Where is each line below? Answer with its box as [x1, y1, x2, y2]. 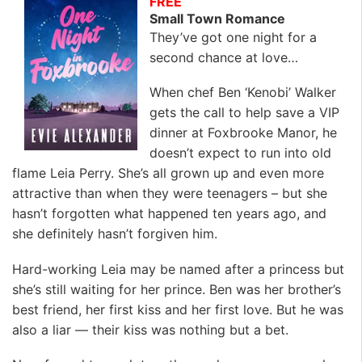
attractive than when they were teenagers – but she [12, 185, 327, 202]
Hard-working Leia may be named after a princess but [12, 260, 344, 277]
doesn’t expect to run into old [149, 145, 331, 162]
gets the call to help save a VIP [149, 104, 339, 121]
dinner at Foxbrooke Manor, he [149, 124, 337, 141]
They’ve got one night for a [149, 29, 317, 46]
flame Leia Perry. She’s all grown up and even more [12, 165, 324, 182]
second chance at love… [149, 49, 298, 66]
